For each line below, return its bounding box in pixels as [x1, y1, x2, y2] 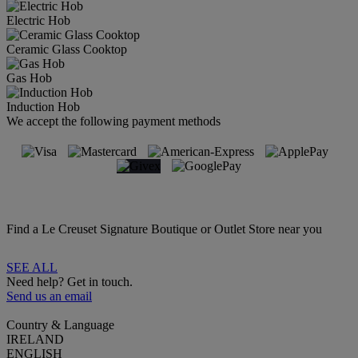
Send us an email [6, 288, 92, 303]
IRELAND [6, 332, 64, 346]
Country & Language [6, 317, 114, 332]
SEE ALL [6, 260, 58, 274]
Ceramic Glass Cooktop [6, 42, 127, 56]
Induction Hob [6, 99, 80, 113]
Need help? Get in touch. [6, 274, 133, 288]
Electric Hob [6, 13, 70, 27]
